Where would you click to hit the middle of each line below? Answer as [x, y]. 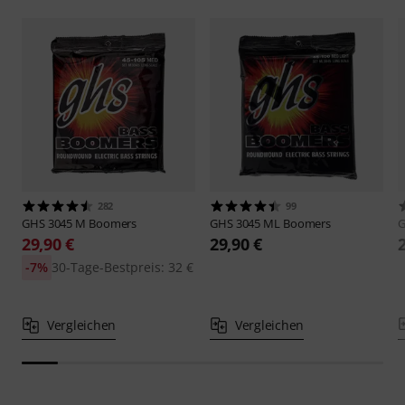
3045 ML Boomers [283, 223]
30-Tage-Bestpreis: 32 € [122, 267]
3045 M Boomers [92, 223]
